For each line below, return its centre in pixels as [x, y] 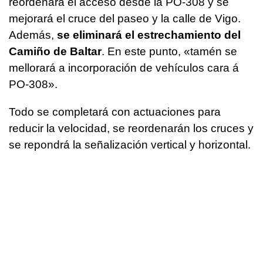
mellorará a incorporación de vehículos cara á [124, 68]
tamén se [214, 52]
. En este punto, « [146, 52]
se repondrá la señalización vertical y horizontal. [130, 145]
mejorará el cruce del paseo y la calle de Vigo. [125, 19]
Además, [31, 35]
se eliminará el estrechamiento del [147, 35]
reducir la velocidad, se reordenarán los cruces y [131, 129]
